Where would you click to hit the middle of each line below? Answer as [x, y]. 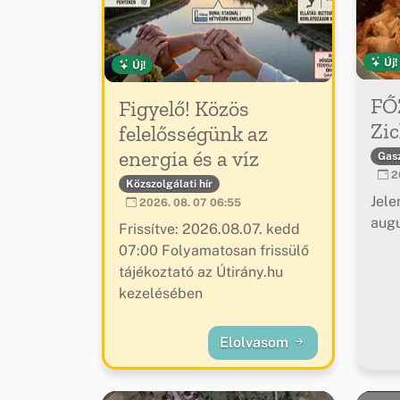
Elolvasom [256, 343]
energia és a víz [189, 158]
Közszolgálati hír [169, 183]
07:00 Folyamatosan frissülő [214, 251]
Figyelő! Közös [184, 108]
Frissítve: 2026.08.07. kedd [209, 229]
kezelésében [161, 294]
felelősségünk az [193, 133]
